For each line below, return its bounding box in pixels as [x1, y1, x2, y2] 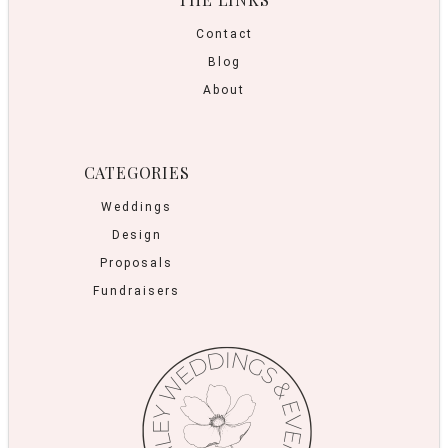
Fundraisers [93, 283, 180, 298]
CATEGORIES [83, 161, 190, 183]
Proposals [100, 255, 173, 270]
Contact [195, 26, 253, 41]
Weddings [101, 199, 172, 214]
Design [111, 227, 162, 242]
